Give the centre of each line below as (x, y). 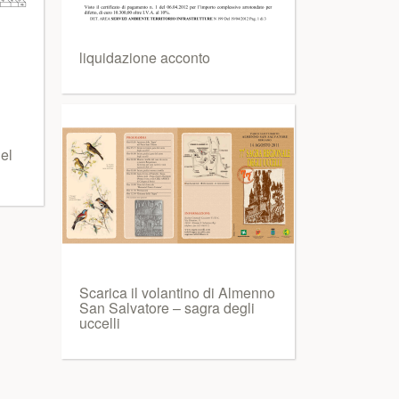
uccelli (99, 323)
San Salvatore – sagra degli (167, 308)
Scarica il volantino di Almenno (177, 293)
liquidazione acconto (144, 57)
